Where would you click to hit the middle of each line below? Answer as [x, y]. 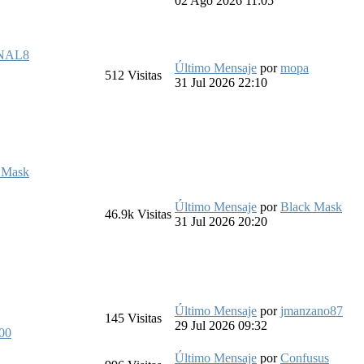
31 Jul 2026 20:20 [221, 221]
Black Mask [311, 206]
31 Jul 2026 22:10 [221, 82]
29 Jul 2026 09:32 [221, 325]
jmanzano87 [312, 310]
